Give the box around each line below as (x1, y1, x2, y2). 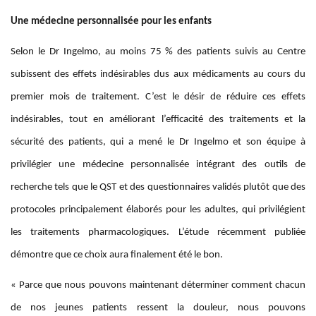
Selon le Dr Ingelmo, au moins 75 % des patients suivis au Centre (11, 47, 305, 58)
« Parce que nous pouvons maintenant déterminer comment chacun (11, 280, 305, 291)
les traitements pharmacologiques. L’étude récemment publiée (11, 227, 305, 238)
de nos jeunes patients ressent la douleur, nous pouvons (11, 303, 305, 314)
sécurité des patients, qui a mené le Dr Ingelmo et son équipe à (11, 137, 305, 148)
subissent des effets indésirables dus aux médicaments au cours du (11, 69, 305, 80)
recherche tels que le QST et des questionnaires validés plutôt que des (11, 182, 305, 193)
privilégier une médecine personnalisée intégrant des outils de (11, 159, 305, 171)
